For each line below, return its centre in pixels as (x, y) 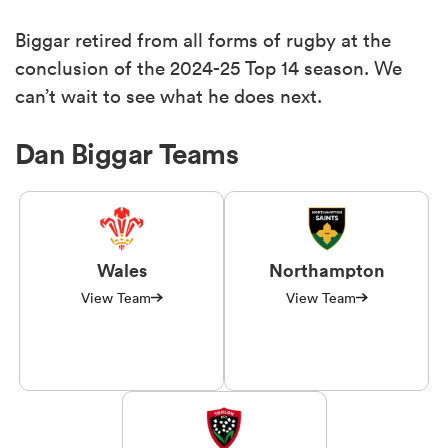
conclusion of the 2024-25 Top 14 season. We (208, 67)
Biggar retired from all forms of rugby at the (203, 39)
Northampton (326, 269)
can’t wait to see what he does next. (168, 95)
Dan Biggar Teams (127, 153)
